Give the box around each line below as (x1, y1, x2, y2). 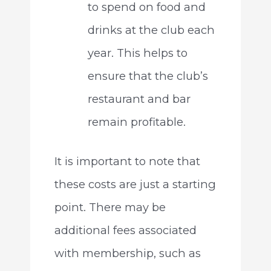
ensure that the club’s (87, 68, 208, 83)
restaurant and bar (87, 91, 191, 106)
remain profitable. (87, 114, 186, 129)
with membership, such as (54, 246, 201, 260)
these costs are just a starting (54, 177, 216, 191)
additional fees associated (54, 223, 197, 237)
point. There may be (54, 200, 166, 214)
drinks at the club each (87, 22, 215, 37)
